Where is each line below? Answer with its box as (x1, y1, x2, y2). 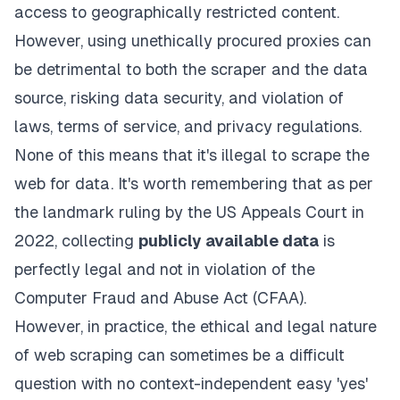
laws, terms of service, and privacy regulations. (14, 117, 362, 137)
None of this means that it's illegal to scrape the (14, 146, 370, 165)
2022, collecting (14, 231, 138, 251)
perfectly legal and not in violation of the (14, 260, 315, 279)
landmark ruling (43, 203, 161, 222)
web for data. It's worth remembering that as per (14, 174, 373, 194)
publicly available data (138, 231, 319, 251)
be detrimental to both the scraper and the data (14, 60, 368, 79)
